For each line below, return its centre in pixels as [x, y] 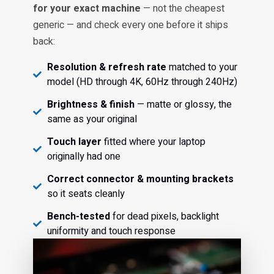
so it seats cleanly [86, 194]
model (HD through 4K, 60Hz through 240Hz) [142, 82]
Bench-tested [78, 216]
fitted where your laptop [153, 142]
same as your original [92, 119]
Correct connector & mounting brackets [140, 179]
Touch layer [74, 142]
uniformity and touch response [111, 231]
